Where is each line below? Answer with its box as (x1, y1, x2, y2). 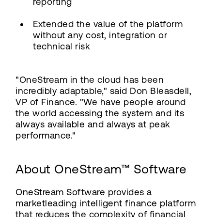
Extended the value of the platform (33, 19, 183, 29)
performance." (15, 130, 76, 140)
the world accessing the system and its (15, 108, 184, 118)
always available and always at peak (15, 119, 170, 129)
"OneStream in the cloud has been (15, 75, 164, 85)
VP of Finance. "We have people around (15, 97, 186, 107)
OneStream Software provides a (15, 187, 152, 197)
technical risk (33, 41, 90, 51)
